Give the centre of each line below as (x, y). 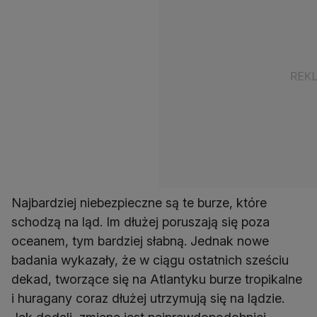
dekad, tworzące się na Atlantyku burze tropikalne (157, 279)
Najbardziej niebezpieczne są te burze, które (139, 203)
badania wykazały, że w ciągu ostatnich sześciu (150, 260)
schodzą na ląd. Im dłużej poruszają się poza (140, 222)
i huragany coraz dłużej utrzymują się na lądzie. (148, 299)
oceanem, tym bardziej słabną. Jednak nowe (140, 241)
